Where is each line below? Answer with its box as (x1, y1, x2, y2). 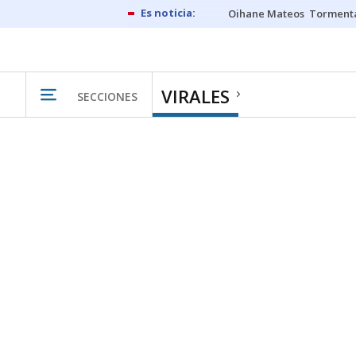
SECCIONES (77, 88, 137, 104)
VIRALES (161, 84, 230, 108)
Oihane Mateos (228, 6, 304, 21)
